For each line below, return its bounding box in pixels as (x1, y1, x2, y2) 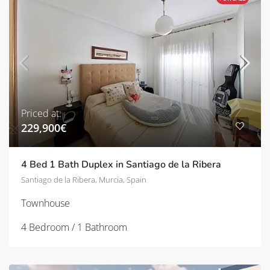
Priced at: (21, 106, 61, 120)
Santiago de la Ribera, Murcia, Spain (21, 174, 146, 185)
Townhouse (21, 196, 70, 210)
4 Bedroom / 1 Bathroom (21, 220, 127, 234)
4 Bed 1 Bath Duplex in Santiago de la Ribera (21, 157, 221, 171)
